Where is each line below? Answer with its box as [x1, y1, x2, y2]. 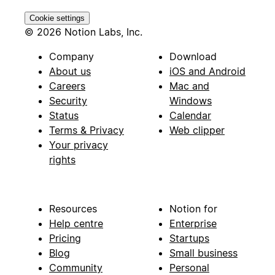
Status [49, 109, 79, 122]
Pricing [49, 232, 81, 245]
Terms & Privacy [49, 124, 124, 137]
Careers [49, 80, 85, 93]
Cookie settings [29, 14, 85, 23]
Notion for [169, 203, 217, 215]
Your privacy [49, 139, 108, 152]
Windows [169, 95, 212, 107]
